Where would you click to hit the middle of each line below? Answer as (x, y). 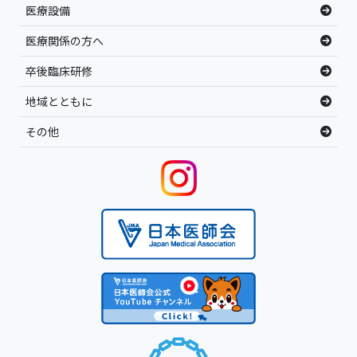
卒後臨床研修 (59, 71)
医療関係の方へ (65, 40)
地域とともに (59, 101)
